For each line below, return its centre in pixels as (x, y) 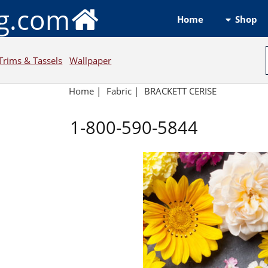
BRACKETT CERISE (180, 91)
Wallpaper (91, 60)
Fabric (119, 91)
